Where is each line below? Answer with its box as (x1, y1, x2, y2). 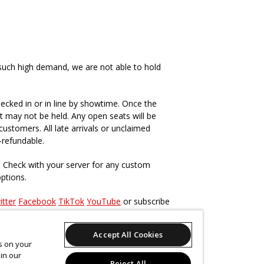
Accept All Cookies (93, 229, 163, 240)
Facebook (18, 196, 56, 207)
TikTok (58, 196, 84, 207)
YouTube (87, 196, 121, 207)
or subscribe (121, 196, 170, 207)
